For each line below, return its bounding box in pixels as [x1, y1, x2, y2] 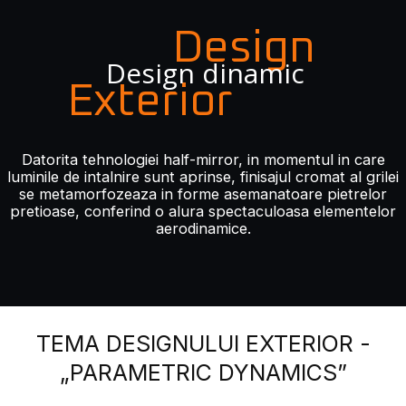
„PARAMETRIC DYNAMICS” [59, 358, 347, 386]
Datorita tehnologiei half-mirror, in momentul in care [21, 150, 385, 169]
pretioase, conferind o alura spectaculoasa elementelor [10, 201, 396, 220]
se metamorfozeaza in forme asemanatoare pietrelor [19, 184, 387, 203]
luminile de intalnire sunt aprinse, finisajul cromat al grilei [7, 167, 399, 186]
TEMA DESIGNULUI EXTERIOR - [35, 329, 371, 357]
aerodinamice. [155, 218, 251, 237]
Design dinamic [105, 53, 304, 92]
